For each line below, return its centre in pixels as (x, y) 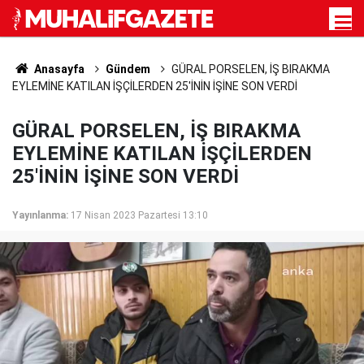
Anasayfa (58, 69)
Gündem (128, 69)
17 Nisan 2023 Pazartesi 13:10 (139, 215)
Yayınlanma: (40, 215)
